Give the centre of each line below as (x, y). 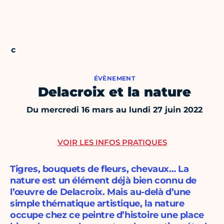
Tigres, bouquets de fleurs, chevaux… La (99, 169)
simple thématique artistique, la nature (97, 204)
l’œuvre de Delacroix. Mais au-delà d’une (100, 192)
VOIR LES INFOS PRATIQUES (112, 142)
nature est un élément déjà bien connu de (103, 181)
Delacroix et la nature (114, 92)
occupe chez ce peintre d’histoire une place (107, 215)
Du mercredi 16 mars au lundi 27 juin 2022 (114, 110)
